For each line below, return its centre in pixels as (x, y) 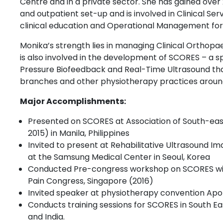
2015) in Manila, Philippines (79, 133)
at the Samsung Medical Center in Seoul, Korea (119, 157)
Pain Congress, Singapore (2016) (91, 181)
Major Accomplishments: (73, 102)
